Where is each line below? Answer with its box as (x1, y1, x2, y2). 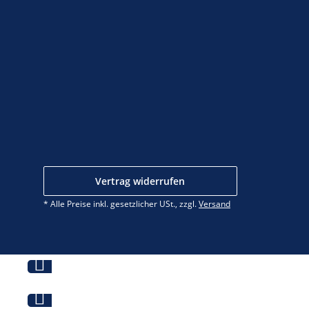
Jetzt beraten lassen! (28, 275, 122, 288)
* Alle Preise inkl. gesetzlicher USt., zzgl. (43, 198, 199, 210)
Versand (199, 198, 230, 210)
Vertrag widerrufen (95, 175, 186, 188)
